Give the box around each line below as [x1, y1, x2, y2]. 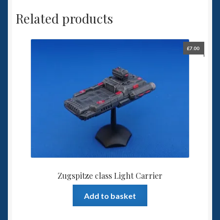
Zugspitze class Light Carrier [57, 170, 163, 181]
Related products [16, 9, 113, 27]
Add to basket [84, 191, 136, 200]
